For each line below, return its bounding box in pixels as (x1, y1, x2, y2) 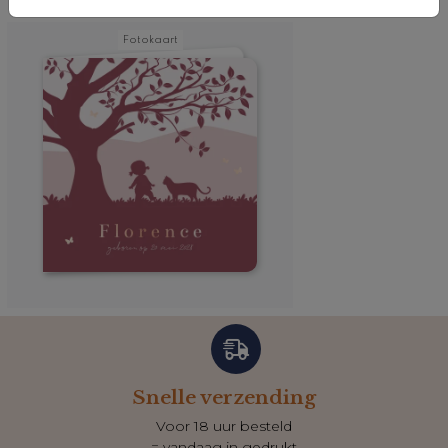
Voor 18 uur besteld (156, 416, 292, 435)
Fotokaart (122, 33, 178, 46)
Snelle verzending (132, 384, 316, 409)
